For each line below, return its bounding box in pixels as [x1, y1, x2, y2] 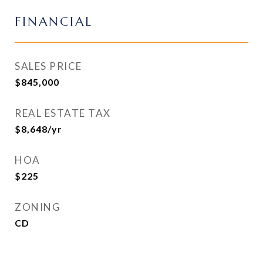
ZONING [15, 201, 60, 213]
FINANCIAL [15, 14, 93, 29]
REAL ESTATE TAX [15, 107, 111, 119]
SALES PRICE [15, 60, 82, 72]
